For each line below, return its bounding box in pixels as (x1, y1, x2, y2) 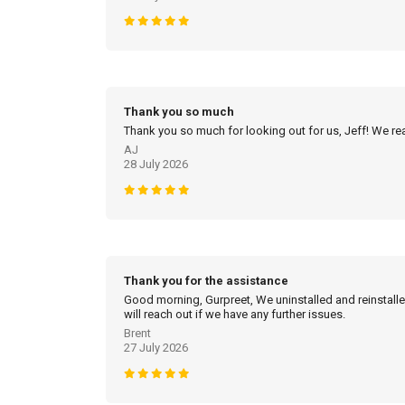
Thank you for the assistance (124, 274, 288, 288)
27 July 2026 (124, 341, 188, 355)
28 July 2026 (124, 157, 188, 172)
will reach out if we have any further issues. (124, 307, 345, 322)
